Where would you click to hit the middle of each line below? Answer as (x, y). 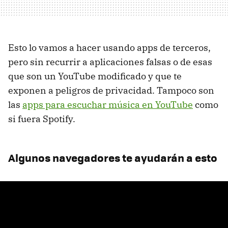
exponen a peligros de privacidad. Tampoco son (111, 91)
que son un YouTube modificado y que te (95, 76)
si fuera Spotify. (42, 119)
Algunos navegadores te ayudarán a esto (113, 158)
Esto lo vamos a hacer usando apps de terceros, (109, 48)
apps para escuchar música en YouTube (108, 105)
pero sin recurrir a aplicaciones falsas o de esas (110, 62)
